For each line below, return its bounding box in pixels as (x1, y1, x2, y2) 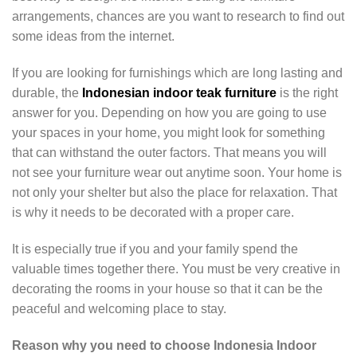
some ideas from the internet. (12, 29, 175, 44)
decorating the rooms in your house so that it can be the (12, 281, 323, 296)
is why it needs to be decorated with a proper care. (12, 206, 294, 220)
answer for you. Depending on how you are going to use (12, 106, 327, 120)
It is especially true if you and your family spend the (12, 241, 298, 256)
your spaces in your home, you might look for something (12, 126, 325, 140)
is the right (277, 86, 338, 100)
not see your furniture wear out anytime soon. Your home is (12, 166, 342, 180)
